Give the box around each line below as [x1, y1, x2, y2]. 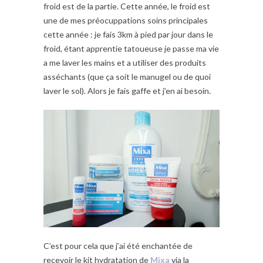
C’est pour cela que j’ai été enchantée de [43, 241, 193, 251]
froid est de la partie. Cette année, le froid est [43, 1, 210, 12]
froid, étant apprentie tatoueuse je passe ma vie [43, 43, 219, 54]
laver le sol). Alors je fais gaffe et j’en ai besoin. [43, 86, 211, 96]
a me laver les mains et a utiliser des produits [43, 58, 206, 68]
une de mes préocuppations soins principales [43, 15, 208, 26]
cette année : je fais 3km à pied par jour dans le [43, 29, 213, 40]
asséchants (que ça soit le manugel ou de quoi [43, 72, 211, 82]
